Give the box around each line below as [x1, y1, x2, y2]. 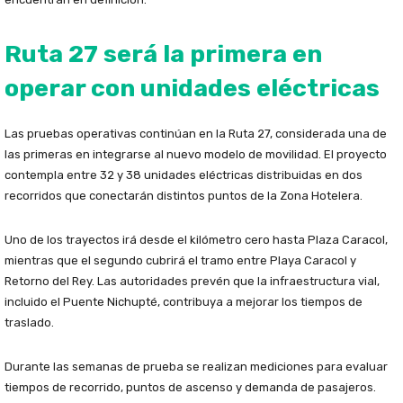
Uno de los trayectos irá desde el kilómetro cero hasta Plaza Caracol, [4, 233, 388, 247]
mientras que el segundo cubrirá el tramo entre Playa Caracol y [4, 254, 356, 268]
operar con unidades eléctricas [4, 74, 380, 103]
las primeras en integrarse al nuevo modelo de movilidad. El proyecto [4, 148, 387, 162]
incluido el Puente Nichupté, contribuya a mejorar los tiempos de [4, 295, 363, 309]
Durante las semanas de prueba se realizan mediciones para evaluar [4, 360, 388, 374]
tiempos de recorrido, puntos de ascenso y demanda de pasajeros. [4, 381, 376, 395]
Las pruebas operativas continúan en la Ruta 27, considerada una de [4, 127, 387, 141]
